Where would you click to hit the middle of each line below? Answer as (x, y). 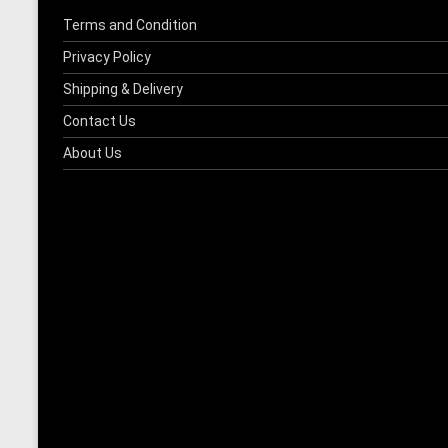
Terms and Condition (130, 24)
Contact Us (99, 120)
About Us (92, 152)
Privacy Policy (107, 56)
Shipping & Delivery (123, 88)
